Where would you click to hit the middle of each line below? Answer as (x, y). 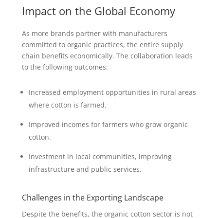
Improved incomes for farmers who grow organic (108, 124)
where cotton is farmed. (67, 105)
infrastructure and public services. (85, 169)
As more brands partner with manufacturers (94, 33)
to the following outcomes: (65, 67)
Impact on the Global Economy (98, 11)
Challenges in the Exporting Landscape (92, 198)
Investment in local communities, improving (100, 156)
